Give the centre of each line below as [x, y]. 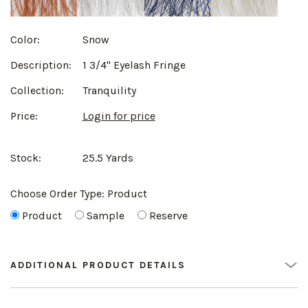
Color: [25, 40]
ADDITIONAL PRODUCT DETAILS [98, 265]
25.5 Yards [108, 158]
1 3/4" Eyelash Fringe [134, 65]
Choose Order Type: [59, 194]
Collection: [37, 91]
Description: [41, 65]
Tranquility [109, 91]
